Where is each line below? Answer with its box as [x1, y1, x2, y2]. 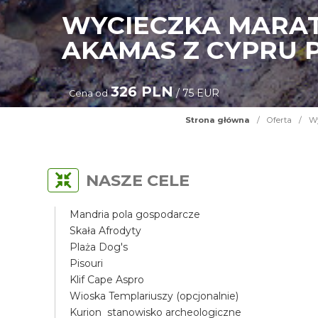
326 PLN [111, 83, 174, 100]
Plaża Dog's [70, 241, 128, 253]
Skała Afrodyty [70, 224, 142, 237]
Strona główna [185, 115, 250, 125]
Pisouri [70, 257, 104, 270]
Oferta [267, 115, 292, 125]
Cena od [69, 88, 109, 99]
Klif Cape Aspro [70, 273, 145, 286]
